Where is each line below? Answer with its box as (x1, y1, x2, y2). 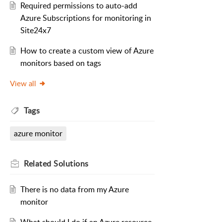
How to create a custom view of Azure (20, 45, 154, 56)
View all (10, 78, 36, 89)
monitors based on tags (20, 57, 101, 69)
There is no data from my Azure (20, 184, 129, 195)
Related (24, 158, 54, 169)
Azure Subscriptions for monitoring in (20, 12, 151, 24)
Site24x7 (20, 25, 51, 36)
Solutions (54, 158, 89, 169)
